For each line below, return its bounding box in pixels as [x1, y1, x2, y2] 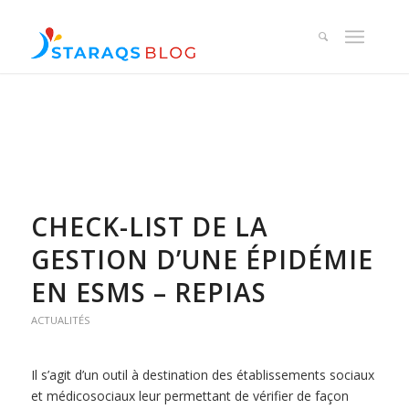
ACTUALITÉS [30, 313, 90, 327]
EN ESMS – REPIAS [30, 275, 267, 309]
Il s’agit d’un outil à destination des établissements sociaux [30, 365, 374, 383]
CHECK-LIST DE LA [30, 209, 268, 244]
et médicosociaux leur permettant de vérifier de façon [30, 386, 349, 404]
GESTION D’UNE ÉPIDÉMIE [30, 242, 373, 277]
